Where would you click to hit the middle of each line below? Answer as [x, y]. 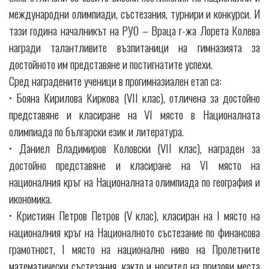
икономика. [30, 198]
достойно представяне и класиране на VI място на [134, 164]
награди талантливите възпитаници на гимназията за [134, 47]
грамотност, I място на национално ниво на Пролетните [134, 248]
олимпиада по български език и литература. [96, 131]
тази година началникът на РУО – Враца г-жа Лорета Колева [134, 30]
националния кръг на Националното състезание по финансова [134, 231]
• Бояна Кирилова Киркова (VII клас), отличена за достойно [134, 97]
